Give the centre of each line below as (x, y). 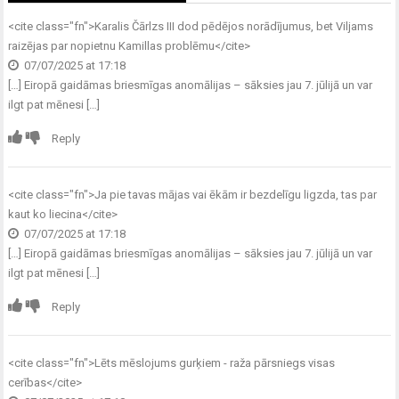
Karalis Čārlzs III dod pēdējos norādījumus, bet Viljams (234, 26)
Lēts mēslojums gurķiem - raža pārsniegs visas (215, 362)
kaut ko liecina (45, 214)
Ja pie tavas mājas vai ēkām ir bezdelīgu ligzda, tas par (236, 194)
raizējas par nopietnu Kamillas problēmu (112, 45)
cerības (28, 382)
